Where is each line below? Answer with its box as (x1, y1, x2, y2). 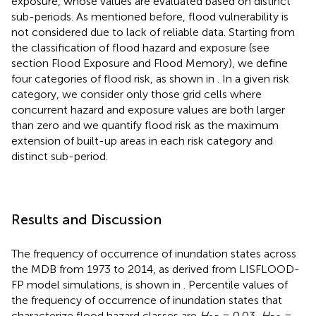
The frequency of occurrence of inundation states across (11, 247, 296, 261)
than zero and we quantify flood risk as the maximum (11, 119, 279, 133)
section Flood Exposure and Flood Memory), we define (11, 56, 288, 71)
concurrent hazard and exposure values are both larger (11, 103, 285, 117)
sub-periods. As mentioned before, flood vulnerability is (11, 10, 288, 24)
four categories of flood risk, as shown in (11, 72, 217, 86)
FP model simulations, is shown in (11, 278, 183, 292)
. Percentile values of (183, 278, 288, 292)
